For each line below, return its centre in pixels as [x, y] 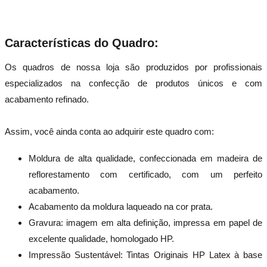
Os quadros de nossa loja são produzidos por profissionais [133, 67]
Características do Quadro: [82, 43]
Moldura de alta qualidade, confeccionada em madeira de [145, 158]
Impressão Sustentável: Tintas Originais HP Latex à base [145, 254]
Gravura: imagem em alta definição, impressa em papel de [145, 222]
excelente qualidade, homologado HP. [101, 238]
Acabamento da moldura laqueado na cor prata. [121, 206]
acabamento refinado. [47, 99]
